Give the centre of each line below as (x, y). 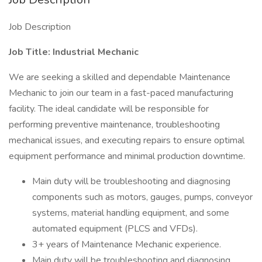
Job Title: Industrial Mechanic (74, 52)
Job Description (40, 27)
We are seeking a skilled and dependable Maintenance (120, 77)
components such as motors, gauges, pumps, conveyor (142, 197)
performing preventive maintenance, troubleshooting (114, 125)
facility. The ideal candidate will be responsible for (109, 109)
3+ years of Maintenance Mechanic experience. (127, 244)
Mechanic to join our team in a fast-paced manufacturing (121, 93)
